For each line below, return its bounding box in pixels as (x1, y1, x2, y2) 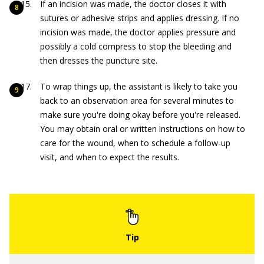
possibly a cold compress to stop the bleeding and (40, 41, 232, 52)
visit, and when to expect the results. (40, 151, 179, 163)
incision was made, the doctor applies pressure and (40, 27, 236, 38)
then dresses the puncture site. (40, 55, 157, 66)
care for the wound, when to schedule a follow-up (40, 137, 230, 148)
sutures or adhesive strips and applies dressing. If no (40, 12, 239, 24)
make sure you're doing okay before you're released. (40, 109, 240, 120)
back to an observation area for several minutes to (40, 95, 234, 106)
